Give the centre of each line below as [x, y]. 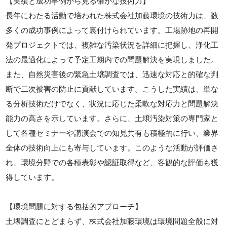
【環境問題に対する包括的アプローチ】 [74, 206]
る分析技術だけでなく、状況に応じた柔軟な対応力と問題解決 [112, 104]
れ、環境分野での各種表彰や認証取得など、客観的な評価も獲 [112, 162]
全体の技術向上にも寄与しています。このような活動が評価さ [112, 148]
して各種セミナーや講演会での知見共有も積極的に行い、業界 [112, 133]
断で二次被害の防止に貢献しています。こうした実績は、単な [112, 89]
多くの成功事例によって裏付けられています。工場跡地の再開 [112, 30]
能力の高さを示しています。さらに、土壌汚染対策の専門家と [112, 118]
